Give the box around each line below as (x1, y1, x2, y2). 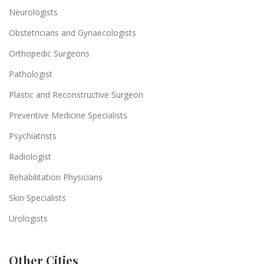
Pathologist (9, 68, 52, 80)
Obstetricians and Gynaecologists (9, 27, 136, 38)
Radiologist (9, 150, 51, 162)
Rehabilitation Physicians (9, 171, 103, 183)
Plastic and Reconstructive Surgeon (9, 88, 143, 100)
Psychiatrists (9, 130, 57, 141)
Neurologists (9, 6, 58, 18)
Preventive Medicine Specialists (9, 109, 127, 121)
